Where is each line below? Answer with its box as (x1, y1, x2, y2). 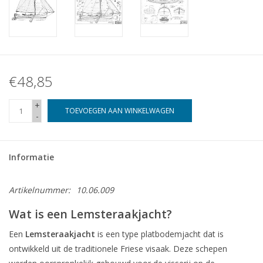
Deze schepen (173, 242, 227, 254)
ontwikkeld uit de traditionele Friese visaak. (9, 242, 171, 254)
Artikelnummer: (9, 184, 70, 196)
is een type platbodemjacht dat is (95, 228, 224, 240)
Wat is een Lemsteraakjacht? (9, 205, 172, 222)
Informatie (9, 151, 54, 163)
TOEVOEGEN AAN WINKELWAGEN (65, 106, 174, 116)
